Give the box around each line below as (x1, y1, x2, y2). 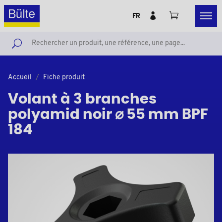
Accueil (8, 74, 32, 81)
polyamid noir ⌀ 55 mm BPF (8, 108, 208, 122)
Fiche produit (43, 74, 85, 81)
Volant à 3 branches (8, 92, 157, 107)
